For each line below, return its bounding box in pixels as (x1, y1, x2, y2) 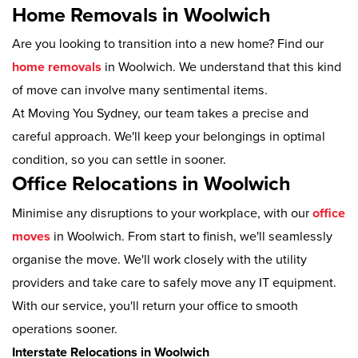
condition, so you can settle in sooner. (12, 152, 226, 169)
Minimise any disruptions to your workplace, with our (12, 205, 309, 221)
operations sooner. (12, 320, 117, 337)
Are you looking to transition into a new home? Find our (12, 36, 324, 53)
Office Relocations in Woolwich (12, 172, 291, 197)
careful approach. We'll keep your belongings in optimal (12, 129, 325, 145)
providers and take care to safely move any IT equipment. (12, 274, 336, 291)
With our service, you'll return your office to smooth (12, 297, 298, 314)
